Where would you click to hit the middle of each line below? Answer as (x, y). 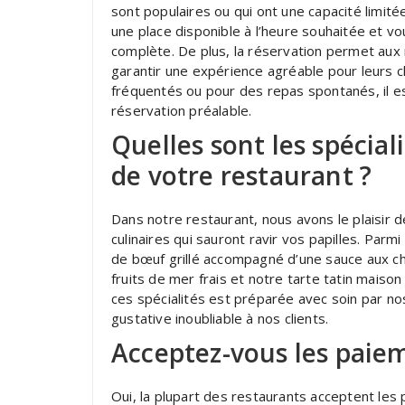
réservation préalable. (182, 110)
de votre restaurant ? (242, 175)
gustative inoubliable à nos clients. (220, 318)
